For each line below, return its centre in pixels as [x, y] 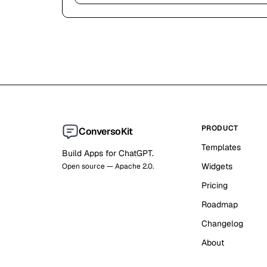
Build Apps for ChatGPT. [108, 153]
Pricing [214, 185]
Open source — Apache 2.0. [108, 166]
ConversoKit [106, 131]
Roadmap [219, 204]
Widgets [217, 166]
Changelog [222, 223]
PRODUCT [220, 128]
